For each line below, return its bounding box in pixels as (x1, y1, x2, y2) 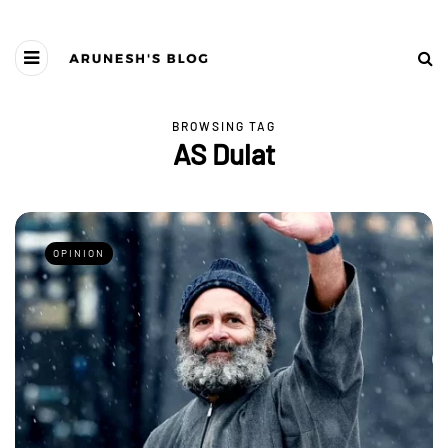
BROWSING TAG (172, 119, 276, 133)
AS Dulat (173, 137, 275, 171)
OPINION (53, 247, 105, 259)
